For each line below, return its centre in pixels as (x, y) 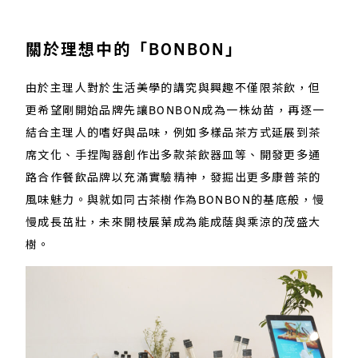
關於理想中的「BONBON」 (134, 48)
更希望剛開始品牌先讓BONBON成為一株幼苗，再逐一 (175, 109)
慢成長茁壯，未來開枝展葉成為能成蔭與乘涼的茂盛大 (173, 221)
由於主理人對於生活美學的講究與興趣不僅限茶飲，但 (173, 87)
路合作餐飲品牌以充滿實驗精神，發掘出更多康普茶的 (173, 176)
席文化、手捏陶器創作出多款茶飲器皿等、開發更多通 (173, 154)
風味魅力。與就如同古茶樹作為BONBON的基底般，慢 (175, 199)
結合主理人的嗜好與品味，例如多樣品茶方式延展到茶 (173, 131)
